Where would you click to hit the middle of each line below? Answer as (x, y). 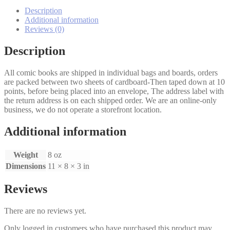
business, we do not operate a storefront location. (83, 109)
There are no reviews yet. (45, 211)
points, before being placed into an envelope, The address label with (114, 91)
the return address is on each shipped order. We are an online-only (110, 100)
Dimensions (26, 166)
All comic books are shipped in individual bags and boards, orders (111, 72)
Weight (26, 155)
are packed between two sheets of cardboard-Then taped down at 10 (114, 82)
